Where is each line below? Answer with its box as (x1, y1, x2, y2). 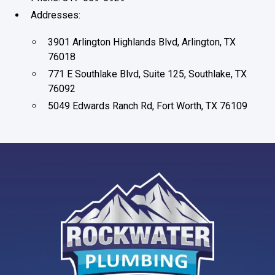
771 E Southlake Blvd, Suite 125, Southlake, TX (48, 68, 247, 80)
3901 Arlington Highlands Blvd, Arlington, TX (48, 36, 236, 48)
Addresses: (31, 9, 81, 21)
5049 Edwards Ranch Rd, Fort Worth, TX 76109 (48, 100, 248, 112)
